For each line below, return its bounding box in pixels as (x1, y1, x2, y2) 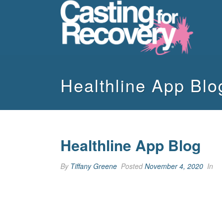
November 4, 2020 (145, 161, 203, 171)
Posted (119, 161, 145, 171)
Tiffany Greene (70, 161, 117, 171)
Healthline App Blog (60, 134, 201, 156)
